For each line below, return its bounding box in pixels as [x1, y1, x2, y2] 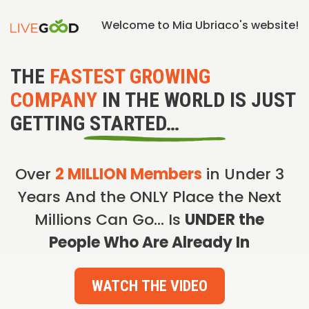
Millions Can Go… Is [34, 209, 185, 230]
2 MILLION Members [54, 163, 202, 185]
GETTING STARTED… [10, 111, 179, 135]
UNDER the [185, 209, 264, 230]
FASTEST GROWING [50, 64, 210, 88]
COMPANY [10, 88, 97, 112]
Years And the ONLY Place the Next [17, 186, 281, 208]
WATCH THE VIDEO [91, 277, 208, 295]
